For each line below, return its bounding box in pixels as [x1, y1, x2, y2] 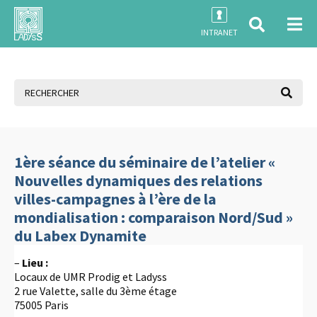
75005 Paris [14, 297, 69, 312]
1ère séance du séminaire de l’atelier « [14, 151, 275, 172]
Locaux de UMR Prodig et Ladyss [14, 269, 167, 284]
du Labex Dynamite [14, 225, 146, 246]
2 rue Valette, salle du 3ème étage [14, 283, 177, 298]
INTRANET [201, 27, 238, 38]
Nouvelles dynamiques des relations [14, 170, 263, 190]
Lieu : [22, 255, 48, 270]
